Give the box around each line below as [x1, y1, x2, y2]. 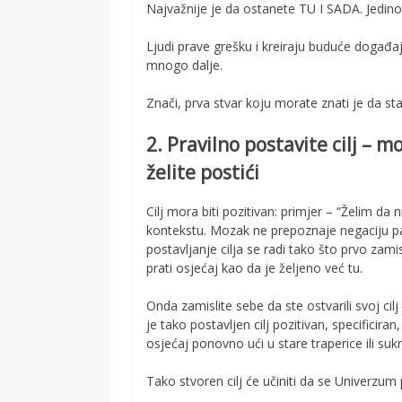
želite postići [146, 159, 260, 185]
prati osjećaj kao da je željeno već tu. [146, 259, 363, 277]
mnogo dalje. [146, 56, 223, 74]
